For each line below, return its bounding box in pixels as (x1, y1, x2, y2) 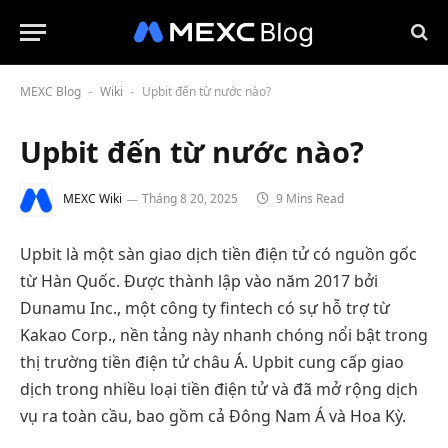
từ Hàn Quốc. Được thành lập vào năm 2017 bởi (20, 270, 378, 292)
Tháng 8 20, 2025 (142, 190, 238, 208)
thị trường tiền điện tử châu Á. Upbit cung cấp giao (20, 351, 404, 373)
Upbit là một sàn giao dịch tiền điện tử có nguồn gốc (20, 243, 417, 265)
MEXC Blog (20, 83, 81, 100)
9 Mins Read (273, 190, 344, 208)
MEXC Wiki (63, 190, 122, 208)
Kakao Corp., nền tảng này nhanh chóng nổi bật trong (20, 324, 428, 346)
